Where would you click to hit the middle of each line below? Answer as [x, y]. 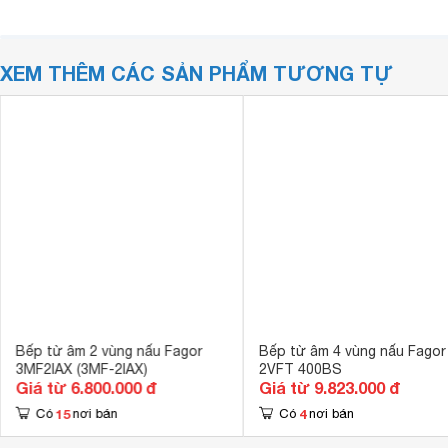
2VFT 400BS [300, 369]
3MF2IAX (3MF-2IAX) [81, 369]
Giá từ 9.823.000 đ [329, 387]
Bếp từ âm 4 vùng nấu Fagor [352, 351]
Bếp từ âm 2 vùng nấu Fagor [109, 351]
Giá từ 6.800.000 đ [86, 387]
